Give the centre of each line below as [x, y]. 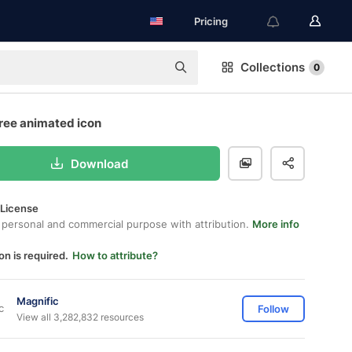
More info [276, 224]
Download [99, 163]
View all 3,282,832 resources [80, 317]
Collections [273, 67]
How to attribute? [115, 255]
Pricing [211, 21]
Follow [273, 309]
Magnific [38, 301]
